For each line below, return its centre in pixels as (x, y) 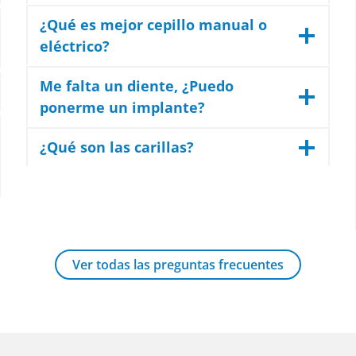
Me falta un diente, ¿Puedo (137, 86)
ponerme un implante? (123, 108)
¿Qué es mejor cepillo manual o (154, 25)
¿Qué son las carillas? (117, 147)
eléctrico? (75, 46)
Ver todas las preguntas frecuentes (178, 265)
